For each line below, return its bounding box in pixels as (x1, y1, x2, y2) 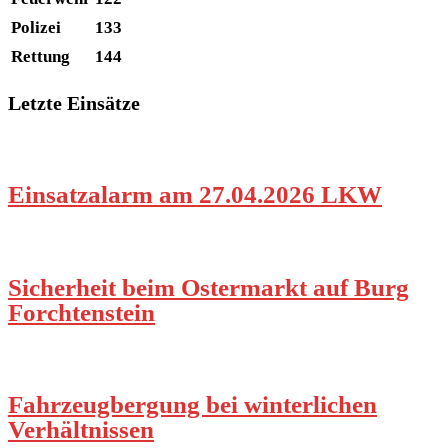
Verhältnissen (8, 414, 154, 444)
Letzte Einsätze (8, 92, 140, 115)
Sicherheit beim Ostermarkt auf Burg (8, 272, 409, 302)
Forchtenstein (8, 297, 155, 327)
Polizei (11, 17, 61, 37)
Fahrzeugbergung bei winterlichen (8, 389, 377, 419)
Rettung (11, 46, 70, 66)
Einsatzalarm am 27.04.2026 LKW (8, 180, 382, 210)
